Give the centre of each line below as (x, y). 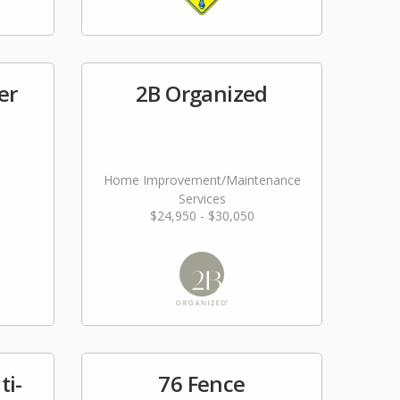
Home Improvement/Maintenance (202, 180)
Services (202, 199)
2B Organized (202, 93)
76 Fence (202, 383)
